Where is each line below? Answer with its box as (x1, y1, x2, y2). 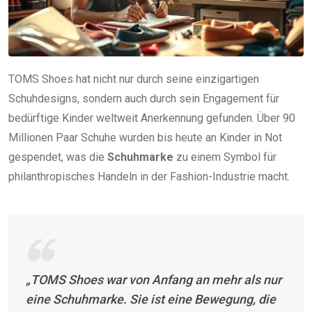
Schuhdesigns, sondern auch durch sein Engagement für (8, 92, 279, 106)
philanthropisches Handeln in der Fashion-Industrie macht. (8, 170, 290, 184)
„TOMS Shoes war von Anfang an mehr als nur (26, 272, 281, 288)
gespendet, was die (8, 150, 107, 164)
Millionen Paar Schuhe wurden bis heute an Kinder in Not (8, 131, 282, 145)
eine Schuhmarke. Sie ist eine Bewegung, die (26, 292, 276, 307)
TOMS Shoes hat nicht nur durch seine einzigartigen (8, 72, 259, 86)
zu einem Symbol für (173, 150, 276, 164)
